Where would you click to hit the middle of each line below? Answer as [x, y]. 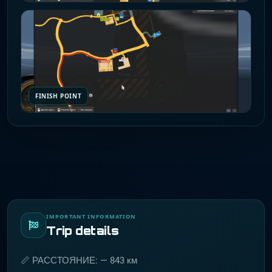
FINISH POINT [59, 96]
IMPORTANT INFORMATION [91, 216]
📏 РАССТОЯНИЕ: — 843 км [79, 260]
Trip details [83, 230]
